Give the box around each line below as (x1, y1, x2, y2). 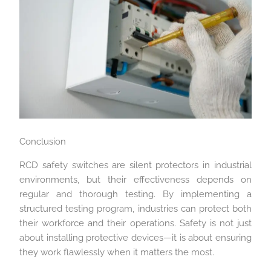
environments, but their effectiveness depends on (19, 174, 252, 185)
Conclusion (19, 136, 67, 148)
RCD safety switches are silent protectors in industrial (19, 159, 252, 171)
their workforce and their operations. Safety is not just (19, 217, 252, 229)
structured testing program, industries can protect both (19, 203, 252, 214)
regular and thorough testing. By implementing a (19, 188, 252, 200)
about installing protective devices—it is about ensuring (19, 232, 252, 243)
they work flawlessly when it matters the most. (19, 246, 215, 258)
